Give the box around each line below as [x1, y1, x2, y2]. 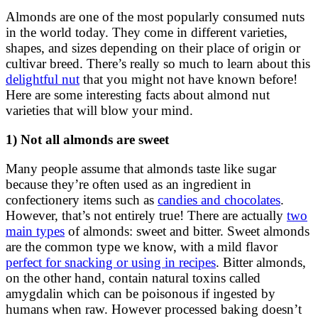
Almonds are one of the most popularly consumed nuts [6, 9, 305, 25]
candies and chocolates [158, 192, 280, 208]
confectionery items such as [6, 192, 158, 208]
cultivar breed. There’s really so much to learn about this [6, 56, 310, 72]
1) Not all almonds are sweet [6, 132, 169, 148]
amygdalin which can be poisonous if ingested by [6, 286, 275, 302]
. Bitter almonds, [216, 255, 306, 270]
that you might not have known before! [79, 72, 297, 87]
